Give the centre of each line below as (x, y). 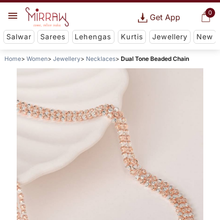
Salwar (19, 37)
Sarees (53, 37)
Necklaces (100, 59)
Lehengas (93, 37)
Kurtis (132, 37)
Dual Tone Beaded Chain (155, 59)
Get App (165, 17)
